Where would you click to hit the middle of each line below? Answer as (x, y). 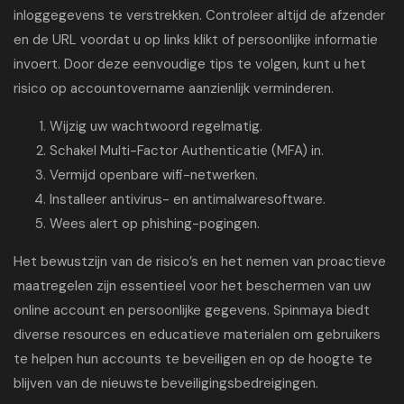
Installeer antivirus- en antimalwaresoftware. (188, 199)
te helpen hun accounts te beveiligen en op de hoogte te (193, 359)
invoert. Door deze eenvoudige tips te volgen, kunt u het (190, 64)
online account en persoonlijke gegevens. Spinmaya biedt (192, 310)
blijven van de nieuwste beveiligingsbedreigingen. (166, 383)
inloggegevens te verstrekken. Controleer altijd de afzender (199, 15)
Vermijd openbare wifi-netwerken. (154, 175)
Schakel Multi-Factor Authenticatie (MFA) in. (187, 151)
